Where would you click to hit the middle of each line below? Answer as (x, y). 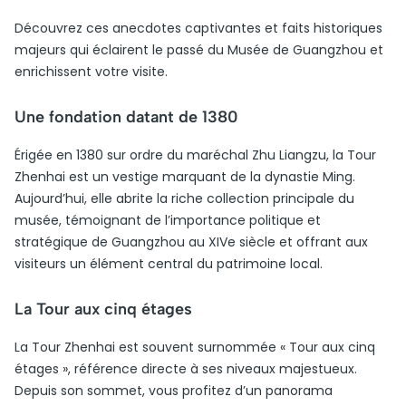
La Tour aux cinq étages (103, 309)
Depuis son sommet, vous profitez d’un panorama (174, 391)
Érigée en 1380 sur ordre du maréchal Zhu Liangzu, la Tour (195, 155)
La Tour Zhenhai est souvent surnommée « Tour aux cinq (195, 347)
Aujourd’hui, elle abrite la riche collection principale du (184, 198)
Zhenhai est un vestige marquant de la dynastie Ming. (185, 177)
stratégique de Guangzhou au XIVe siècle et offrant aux (191, 242)
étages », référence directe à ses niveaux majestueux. (186, 369)
